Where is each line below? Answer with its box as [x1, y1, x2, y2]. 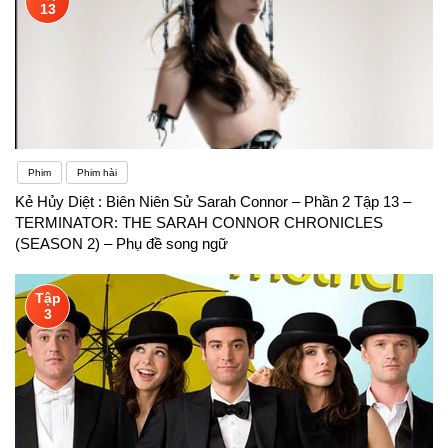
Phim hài [77, 166, 117, 178]
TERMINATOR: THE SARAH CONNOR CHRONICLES [15, 213, 383, 231]
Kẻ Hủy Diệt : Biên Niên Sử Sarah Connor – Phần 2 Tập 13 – [15, 192, 411, 210]
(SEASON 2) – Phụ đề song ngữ [15, 234, 228, 252]
